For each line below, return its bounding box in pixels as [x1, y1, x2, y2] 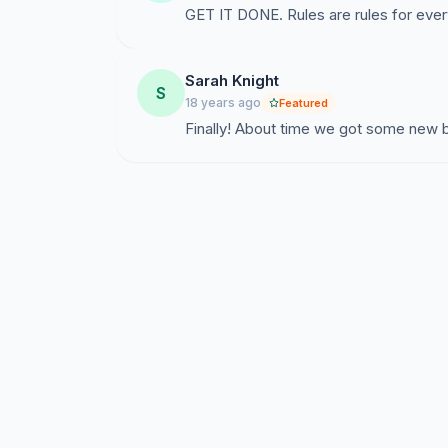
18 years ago [185, 95, 261, 110]
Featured [279, 96, 328, 110]
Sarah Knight [185, 71, 279, 90]
